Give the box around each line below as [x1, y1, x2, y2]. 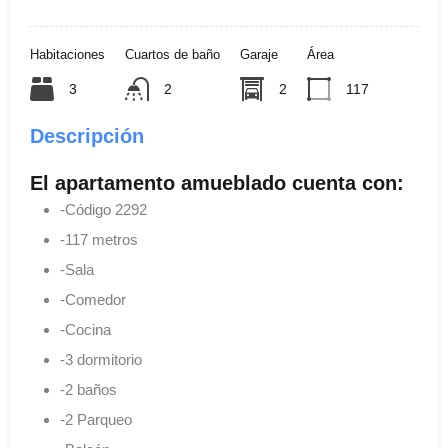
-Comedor [60, 291, 126, 308]
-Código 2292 [60, 201, 147, 218]
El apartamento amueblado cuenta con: [30, 172, 404, 194]
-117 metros [60, 231, 138, 248]
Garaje [240, 47, 278, 62]
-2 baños [60, 381, 117, 398]
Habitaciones [30, 47, 105, 62]
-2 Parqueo [60, 411, 132, 428]
